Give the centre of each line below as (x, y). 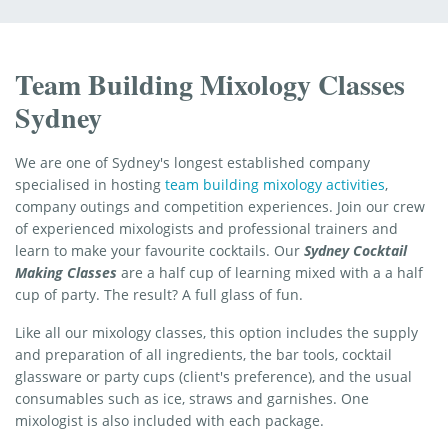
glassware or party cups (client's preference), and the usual (213, 376)
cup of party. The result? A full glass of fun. (159, 294)
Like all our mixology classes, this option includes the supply (216, 332)
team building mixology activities (275, 184)
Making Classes (66, 272)
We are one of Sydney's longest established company (192, 162)
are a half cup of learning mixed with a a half (270, 272)
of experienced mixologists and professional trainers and (206, 228)
